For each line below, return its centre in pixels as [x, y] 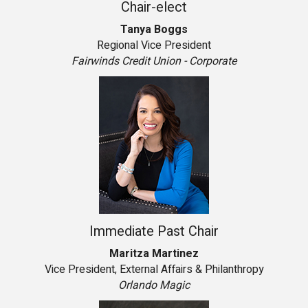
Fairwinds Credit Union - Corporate [154, 62]
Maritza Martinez [154, 254]
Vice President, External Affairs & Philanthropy [154, 270]
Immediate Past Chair [154, 232]
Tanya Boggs [154, 30]
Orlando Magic [154, 286]
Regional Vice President [154, 46]
